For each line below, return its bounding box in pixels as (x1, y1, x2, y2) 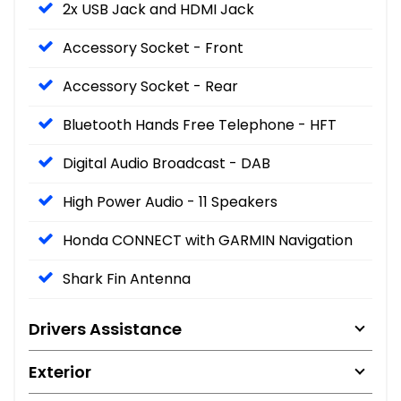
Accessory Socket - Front (63, 37, 243, 58)
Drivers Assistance (29, 317, 182, 340)
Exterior (29, 360, 91, 383)
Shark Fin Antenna (63, 268, 191, 289)
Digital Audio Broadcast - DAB (63, 152, 270, 174)
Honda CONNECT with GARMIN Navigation (63, 229, 353, 251)
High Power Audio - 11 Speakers (63, 191, 277, 212)
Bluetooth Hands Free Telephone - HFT (63, 114, 337, 135)
